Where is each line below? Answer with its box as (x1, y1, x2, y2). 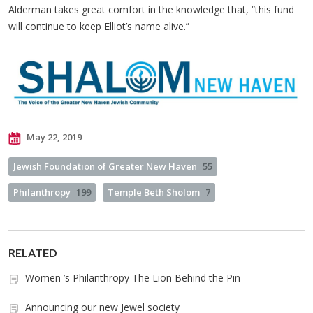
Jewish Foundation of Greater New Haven (13, 160, 197, 173)
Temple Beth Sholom (108, 186, 200, 199)
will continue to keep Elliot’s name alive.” (8, 19, 189, 33)
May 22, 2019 (24, 131, 82, 144)
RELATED (8, 246, 57, 260)
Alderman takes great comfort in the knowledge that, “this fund (8, 2, 294, 16)
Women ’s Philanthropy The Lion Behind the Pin (25, 271, 240, 285)
